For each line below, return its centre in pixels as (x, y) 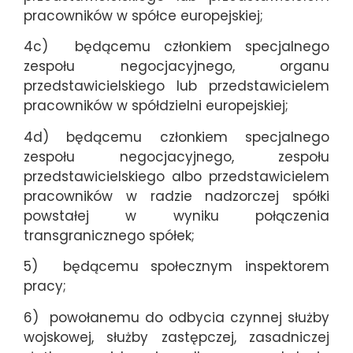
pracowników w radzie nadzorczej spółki (176, 196)
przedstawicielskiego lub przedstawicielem (176, 86)
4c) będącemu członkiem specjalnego (176, 47)
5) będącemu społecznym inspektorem (176, 267)
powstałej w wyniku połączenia (176, 216)
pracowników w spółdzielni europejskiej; (156, 106)
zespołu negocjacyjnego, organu (176, 67)
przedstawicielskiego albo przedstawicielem (176, 176)
